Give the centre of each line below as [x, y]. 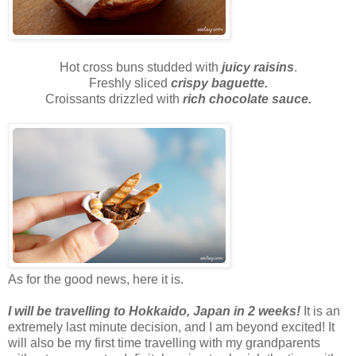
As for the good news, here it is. [96, 280]
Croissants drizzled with [114, 99]
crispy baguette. [219, 83]
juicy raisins [257, 68]
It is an [322, 311]
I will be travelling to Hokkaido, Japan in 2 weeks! [156, 311]
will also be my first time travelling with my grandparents [164, 343]
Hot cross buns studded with [140, 68]
